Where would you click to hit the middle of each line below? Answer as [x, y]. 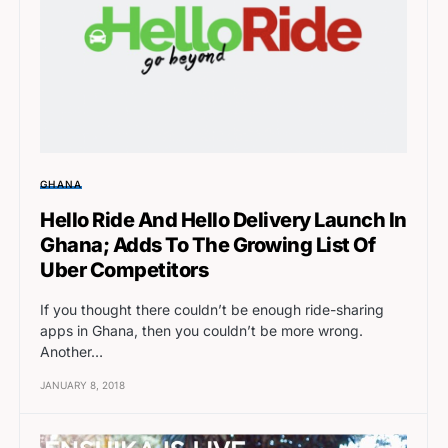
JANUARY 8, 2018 [82, 385]
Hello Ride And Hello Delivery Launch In [223, 220]
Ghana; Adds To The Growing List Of [207, 245]
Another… [71, 352]
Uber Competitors [124, 270]
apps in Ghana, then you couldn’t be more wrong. [201, 331]
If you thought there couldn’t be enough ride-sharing [212, 310]
